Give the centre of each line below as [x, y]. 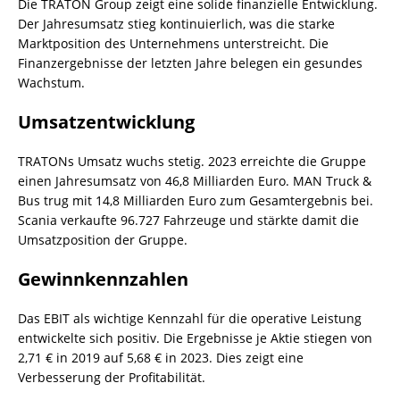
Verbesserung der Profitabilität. [112, 377]
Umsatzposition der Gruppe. [103, 239]
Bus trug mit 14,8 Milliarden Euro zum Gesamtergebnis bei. [196, 200]
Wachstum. [51, 82]
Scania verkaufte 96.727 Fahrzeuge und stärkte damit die [188, 220]
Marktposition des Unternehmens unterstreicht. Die [173, 43]
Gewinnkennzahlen [103, 279]
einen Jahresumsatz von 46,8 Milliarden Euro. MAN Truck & [195, 180]
